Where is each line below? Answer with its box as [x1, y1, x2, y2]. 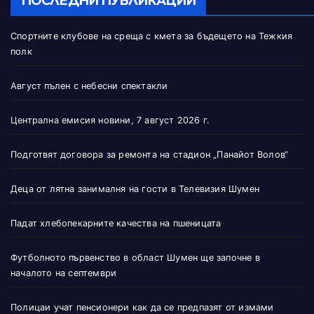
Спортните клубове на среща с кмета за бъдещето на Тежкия [11, 31, 293, 42]
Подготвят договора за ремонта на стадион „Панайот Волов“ [11, 149, 289, 161]
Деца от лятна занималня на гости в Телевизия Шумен [11, 184, 259, 195]
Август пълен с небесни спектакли [11, 81, 168, 92]
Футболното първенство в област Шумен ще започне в [11, 252, 260, 264]
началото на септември [11, 268, 117, 279]
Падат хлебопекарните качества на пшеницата [11, 218, 221, 229]
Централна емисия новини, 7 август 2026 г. [11, 115, 210, 126]
